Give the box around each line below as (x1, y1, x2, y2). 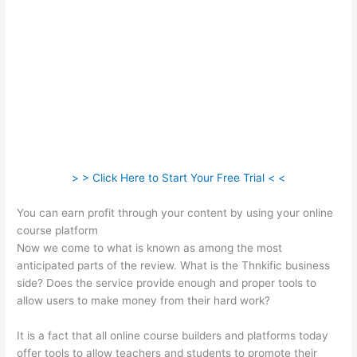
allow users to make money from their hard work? (17, 294, 271, 308)
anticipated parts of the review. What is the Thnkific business (17, 259, 331, 273)
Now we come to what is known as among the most (17, 241, 283, 255)
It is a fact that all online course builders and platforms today (17, 329, 329, 343)
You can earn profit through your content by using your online (17, 206, 334, 220)
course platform (17, 224, 99, 237)
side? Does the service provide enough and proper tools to (17, 277, 317, 290)
